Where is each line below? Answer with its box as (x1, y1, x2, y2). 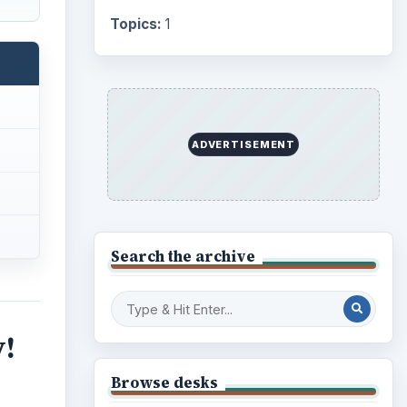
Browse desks (110, 372, 218, 392)
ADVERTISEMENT (191, 137, 296, 151)
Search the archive (110, 245, 255, 266)
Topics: (109, 15, 162, 33)
